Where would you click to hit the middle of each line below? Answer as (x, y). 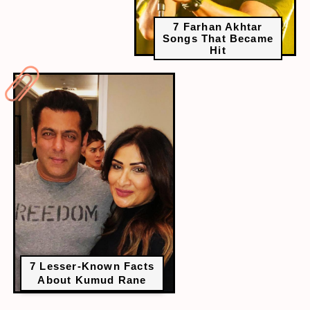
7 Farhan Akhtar (218, 26)
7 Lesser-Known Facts (92, 266)
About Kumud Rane (92, 280)
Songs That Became (218, 38)
